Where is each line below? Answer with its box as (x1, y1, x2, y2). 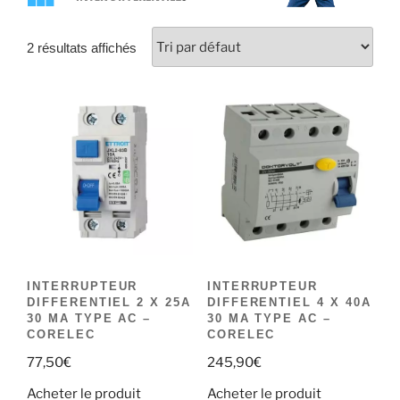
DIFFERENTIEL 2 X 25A (27, 296, 191, 310)
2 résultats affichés (27, 39, 137, 55)
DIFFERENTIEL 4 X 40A (206, 296, 371, 310)
